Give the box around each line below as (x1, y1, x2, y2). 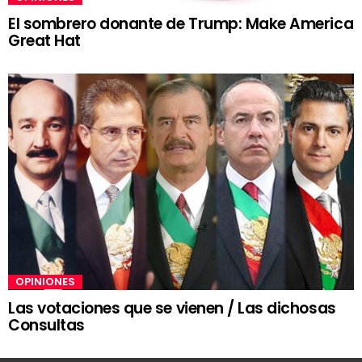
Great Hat (8, 30, 81, 53)
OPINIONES (15, 273, 75, 289)
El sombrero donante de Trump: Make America (8, 13, 354, 36)
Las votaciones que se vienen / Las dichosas (8, 297, 336, 319)
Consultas (8, 314, 85, 336)
